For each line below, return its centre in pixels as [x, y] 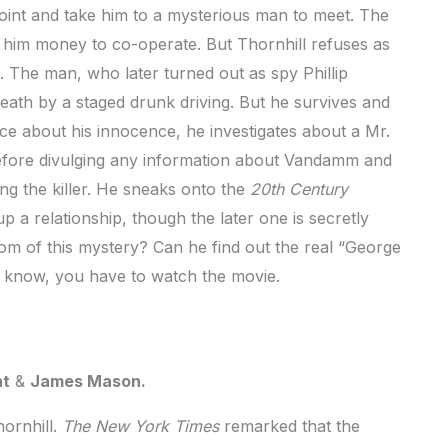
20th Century [299, 189]
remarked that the [292, 426]
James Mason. [88, 381]
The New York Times [143, 426]
